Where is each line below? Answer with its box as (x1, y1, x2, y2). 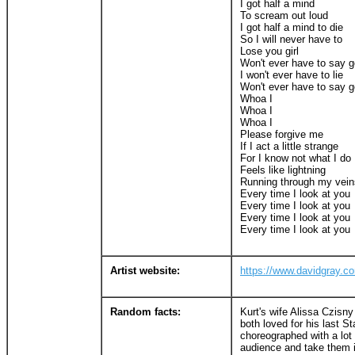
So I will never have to (240, 32, 342, 45)
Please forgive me (240, 128, 323, 140)
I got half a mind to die (240, 21, 343, 33)
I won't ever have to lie (240, 68, 343, 81)
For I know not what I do (240, 151, 351, 164)
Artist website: (110, 264, 180, 277)
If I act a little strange (240, 139, 338, 152)
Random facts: (110, 305, 181, 318)
